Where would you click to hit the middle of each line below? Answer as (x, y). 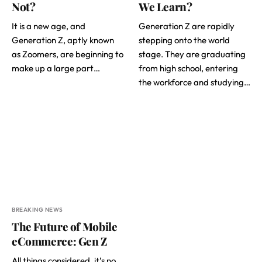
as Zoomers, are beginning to (68, 54)
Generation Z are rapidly (187, 26)
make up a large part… (56, 68)
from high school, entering (188, 68)
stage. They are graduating (192, 54)
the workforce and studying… (194, 82)
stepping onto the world (184, 40)
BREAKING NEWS (37, 209)
